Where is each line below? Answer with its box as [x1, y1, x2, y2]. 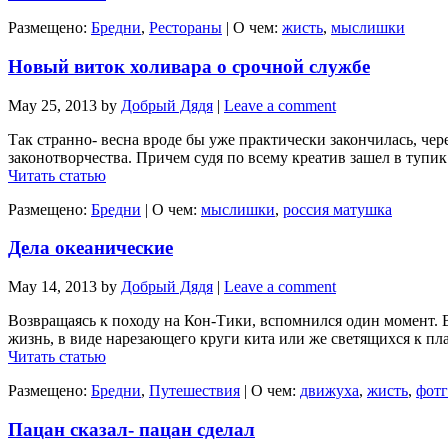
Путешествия [149, 382, 240, 399]
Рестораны [149, 19, 222, 37]
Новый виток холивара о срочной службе [8, 55, 370, 77]
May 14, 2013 [8, 278, 97, 295]
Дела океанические [8, 237, 173, 259]
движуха [300, 382, 359, 399]
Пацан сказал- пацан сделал [8, 418, 255, 440]
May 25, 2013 [8, 96, 97, 114]
